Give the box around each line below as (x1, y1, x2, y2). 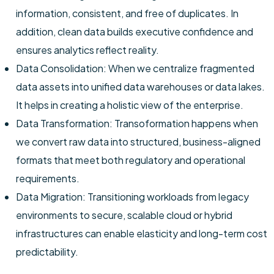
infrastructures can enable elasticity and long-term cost (16, 227, 267, 240)
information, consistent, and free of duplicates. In (16, 7, 239, 20)
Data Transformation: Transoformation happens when (16, 117, 258, 130)
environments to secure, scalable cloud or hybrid (16, 209, 232, 221)
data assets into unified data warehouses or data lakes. (16, 80, 265, 93)
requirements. (16, 172, 80, 185)
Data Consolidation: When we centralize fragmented (16, 62, 254, 75)
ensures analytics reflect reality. (16, 43, 159, 56)
